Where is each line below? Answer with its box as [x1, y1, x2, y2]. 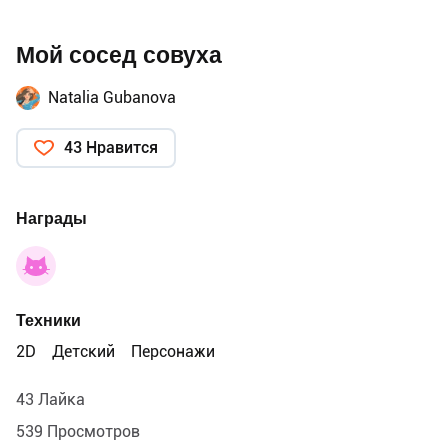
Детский [52, 341, 115, 361]
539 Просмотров [16, 421, 140, 441]
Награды [16, 208, 87, 228]
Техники [16, 310, 81, 330]
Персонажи [131, 341, 215, 361]
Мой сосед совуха [16, 41, 222, 69]
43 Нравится [64, 137, 158, 157]
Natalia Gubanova [48, 87, 176, 107]
